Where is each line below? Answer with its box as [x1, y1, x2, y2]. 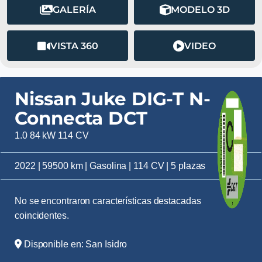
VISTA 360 [50, 40, 98, 51]
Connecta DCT [15, 107, 147, 129]
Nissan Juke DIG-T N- [15, 88, 211, 110]
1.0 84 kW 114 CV [15, 130, 89, 140]
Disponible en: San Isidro [21, 239, 127, 249]
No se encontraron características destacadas [15, 196, 201, 206]
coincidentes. [15, 211, 69, 220]
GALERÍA [52, 4, 96, 15]
